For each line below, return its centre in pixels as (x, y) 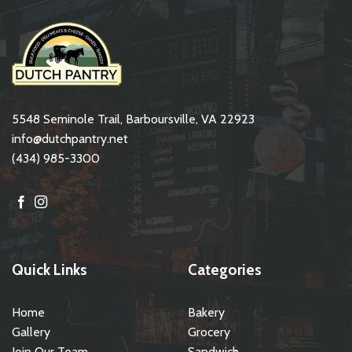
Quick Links (49, 269)
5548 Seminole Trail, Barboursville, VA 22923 (133, 119)
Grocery (209, 332)
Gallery (31, 332)
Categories (225, 269)
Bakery (206, 312)
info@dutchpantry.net (70, 138)
